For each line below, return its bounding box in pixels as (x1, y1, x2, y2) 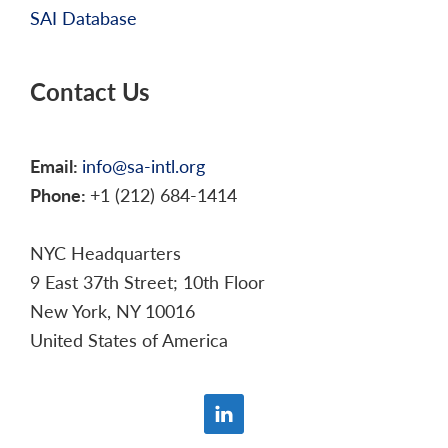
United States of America (30, 327, 228, 353)
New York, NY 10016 (30, 298, 195, 324)
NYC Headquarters (30, 240, 181, 266)
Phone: (30, 182, 90, 208)
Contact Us (30, 74, 150, 109)
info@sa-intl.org (82, 153, 205, 179)
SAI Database (30, 5, 137, 31)
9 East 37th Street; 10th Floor (30, 269, 265, 295)
